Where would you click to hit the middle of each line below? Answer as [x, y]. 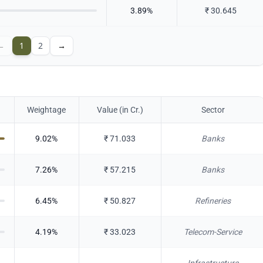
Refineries [213, 201]
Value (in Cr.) [120, 110]
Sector [213, 110]
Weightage [47, 110]
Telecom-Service [213, 232]
